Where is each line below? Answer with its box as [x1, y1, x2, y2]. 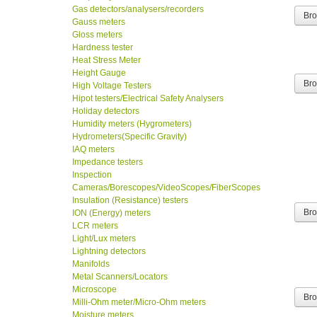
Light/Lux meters [72, 234, 136, 244]
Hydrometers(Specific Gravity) [72, 132, 187, 142]
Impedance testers [72, 157, 143, 168]
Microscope [72, 284, 117, 295]
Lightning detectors [72, 246, 146, 257]
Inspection [72, 170, 112, 180]
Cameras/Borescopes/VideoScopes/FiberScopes [72, 183, 260, 193]
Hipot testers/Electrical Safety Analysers [72, 93, 224, 104]
